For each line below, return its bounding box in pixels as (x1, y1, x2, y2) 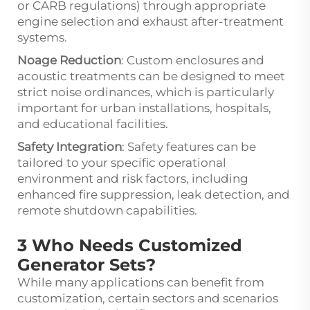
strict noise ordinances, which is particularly (17, 84, 274, 99)
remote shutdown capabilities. (17, 203, 197, 217)
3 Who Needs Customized (17, 235, 242, 255)
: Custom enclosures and (121, 53, 264, 67)
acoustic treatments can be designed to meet (17, 69, 285, 83)
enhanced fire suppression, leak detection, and (17, 187, 290, 201)
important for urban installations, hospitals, (17, 100, 271, 115)
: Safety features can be (122, 139, 256, 154)
